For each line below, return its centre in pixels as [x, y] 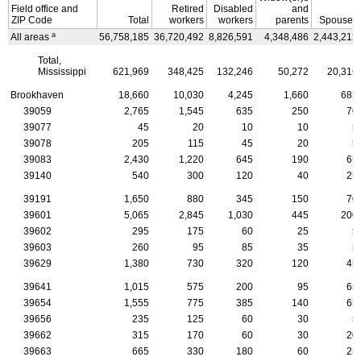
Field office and [45, 8]
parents [292, 20]
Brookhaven [37, 95]
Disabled [233, 8]
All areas [31, 37]
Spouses [338, 20]
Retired [188, 8]
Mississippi [62, 71]
